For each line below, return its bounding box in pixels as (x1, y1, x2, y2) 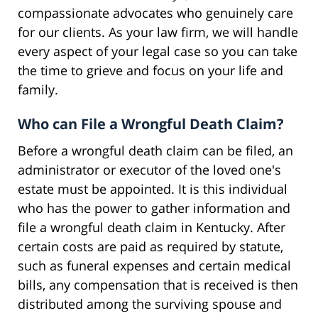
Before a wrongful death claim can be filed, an (18, 141, 293, 159)
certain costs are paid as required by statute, (18, 237, 283, 255)
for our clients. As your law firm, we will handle (18, 23, 298, 40)
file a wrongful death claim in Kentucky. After (18, 218, 285, 236)
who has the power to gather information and (18, 199, 290, 216)
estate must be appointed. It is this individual (18, 180, 287, 197)
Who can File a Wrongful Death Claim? (18, 114, 284, 133)
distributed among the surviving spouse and (18, 295, 282, 312)
